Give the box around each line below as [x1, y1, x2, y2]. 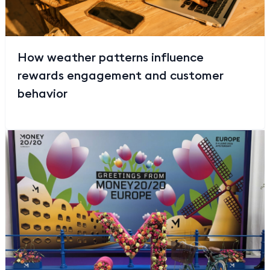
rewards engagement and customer [17, 67, 224, 83]
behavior [17, 85, 67, 101]
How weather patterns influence [17, 49, 204, 64]
